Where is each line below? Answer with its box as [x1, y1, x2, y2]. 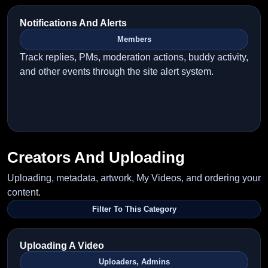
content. [7, 187, 41, 197]
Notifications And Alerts [20, 18, 127, 28]
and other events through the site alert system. [20, 66, 214, 77]
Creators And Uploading [7, 149, 185, 166]
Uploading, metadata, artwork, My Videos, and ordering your [7, 173, 261, 183]
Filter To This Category [92, 205, 176, 214]
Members [117, 35, 151, 44]
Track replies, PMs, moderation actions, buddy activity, [20, 52, 248, 62]
